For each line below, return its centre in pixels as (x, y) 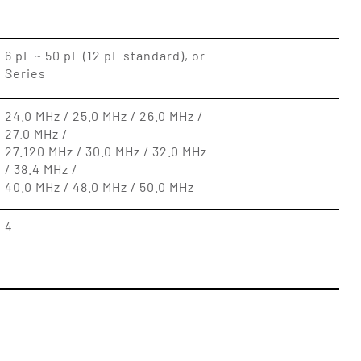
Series (25, 73)
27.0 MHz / (36, 133)
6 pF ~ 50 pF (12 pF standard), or (105, 55)
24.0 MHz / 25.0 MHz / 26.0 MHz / (104, 116)
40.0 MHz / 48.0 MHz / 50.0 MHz (99, 187)
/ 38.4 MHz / (41, 169)
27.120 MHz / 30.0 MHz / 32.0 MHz (106, 151)
